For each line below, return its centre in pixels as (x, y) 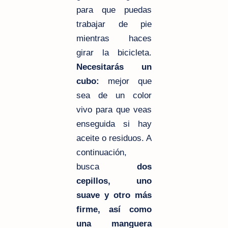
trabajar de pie (114, 24)
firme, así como (114, 210)
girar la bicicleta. (114, 53)
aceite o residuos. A (114, 138)
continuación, (102, 153)
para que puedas (114, 10)
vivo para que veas (114, 110)
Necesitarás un (114, 67)
